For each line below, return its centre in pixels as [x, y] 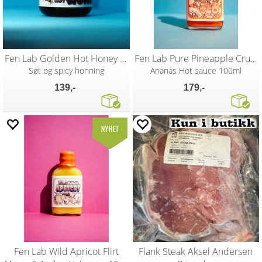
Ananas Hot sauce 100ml [196, 70]
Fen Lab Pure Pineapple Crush [253, 58]
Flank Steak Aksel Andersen [196, 251]
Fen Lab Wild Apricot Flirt [66, 251]
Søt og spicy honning [66, 70]
